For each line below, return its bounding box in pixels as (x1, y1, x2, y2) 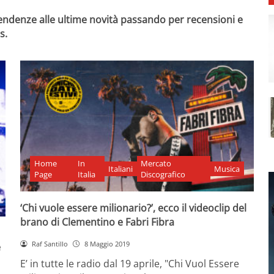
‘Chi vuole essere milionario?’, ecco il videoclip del (20, 201, 247, 215)
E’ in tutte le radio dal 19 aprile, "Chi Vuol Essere (20, 256, 240, 270)
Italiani (108, 163, 133, 174)
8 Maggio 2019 (84, 239, 130, 248)
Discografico (141, 168, 186, 180)
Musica (214, 163, 240, 174)
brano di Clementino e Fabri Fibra (20, 215, 175, 229)
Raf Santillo (32, 239, 68, 248)
